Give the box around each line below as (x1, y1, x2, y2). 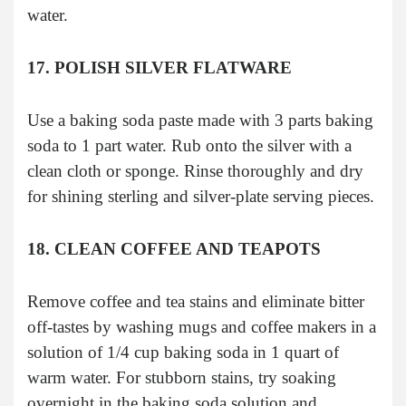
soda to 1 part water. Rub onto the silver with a (27, 135, 352, 155)
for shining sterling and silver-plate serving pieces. (27, 186, 374, 206)
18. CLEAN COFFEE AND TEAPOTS (27, 238, 321, 258)
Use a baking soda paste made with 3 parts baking (27, 110, 373, 130)
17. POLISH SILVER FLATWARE (27, 57, 292, 77)
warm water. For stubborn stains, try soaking (27, 367, 336, 387)
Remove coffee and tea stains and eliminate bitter (27, 291, 364, 311)
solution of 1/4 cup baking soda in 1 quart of (27, 342, 339, 362)
